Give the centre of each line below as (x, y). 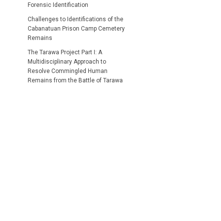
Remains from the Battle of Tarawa (75, 80)
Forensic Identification (58, 5)
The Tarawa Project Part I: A (65, 52)
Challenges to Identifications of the (75, 19)
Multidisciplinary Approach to (67, 61)
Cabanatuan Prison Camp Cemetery (76, 28)
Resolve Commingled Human (68, 71)
